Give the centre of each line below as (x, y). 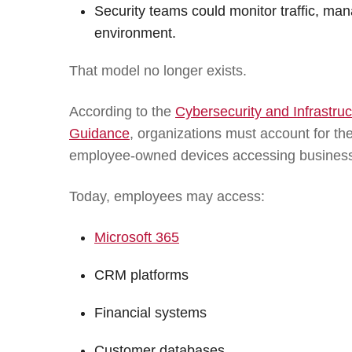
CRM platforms (141, 275)
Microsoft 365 (137, 237)
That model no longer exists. (158, 70)
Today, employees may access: (167, 196)
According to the (122, 111)
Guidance (99, 133)
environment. (135, 33)
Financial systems (150, 312)
